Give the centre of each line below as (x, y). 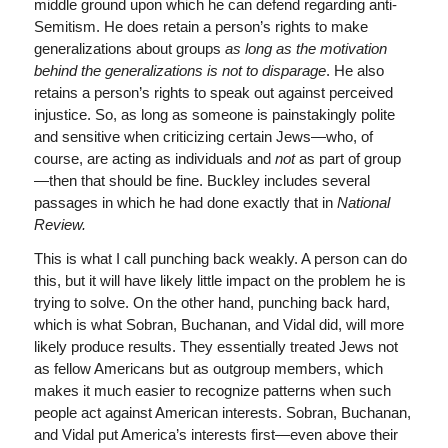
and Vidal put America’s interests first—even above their (215, 435)
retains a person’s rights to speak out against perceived (213, 92)
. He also (354, 70)
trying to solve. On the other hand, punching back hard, (211, 303)
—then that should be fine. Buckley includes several (201, 180)
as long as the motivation (305, 48)
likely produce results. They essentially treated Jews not (215, 347)
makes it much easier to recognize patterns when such (212, 391)
